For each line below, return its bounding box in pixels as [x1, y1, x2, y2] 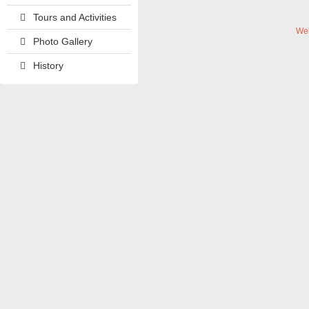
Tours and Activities [32, 12, 117, 23]
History [32, 60, 63, 71]
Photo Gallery [32, 36, 92, 47]
